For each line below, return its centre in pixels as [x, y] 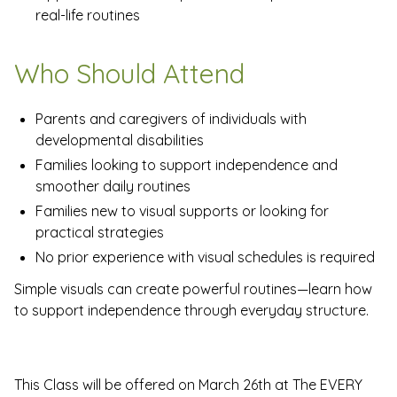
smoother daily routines [113, 187]
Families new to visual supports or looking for [182, 211]
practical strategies [100, 233]
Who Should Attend [129, 74]
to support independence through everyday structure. [191, 311]
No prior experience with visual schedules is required [205, 257]
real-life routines [88, 16]
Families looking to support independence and [187, 165]
